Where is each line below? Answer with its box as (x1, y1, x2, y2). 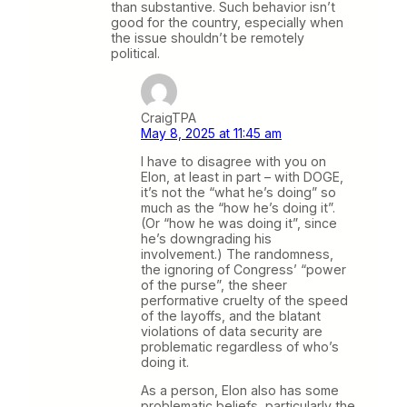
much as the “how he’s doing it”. (141, 199, 335, 215)
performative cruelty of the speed (141, 292, 348, 308)
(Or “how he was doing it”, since (141, 214, 337, 231)
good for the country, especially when (111, 14, 343, 30)
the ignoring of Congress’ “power (141, 261, 346, 277)
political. (111, 45, 160, 61)
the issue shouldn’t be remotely (111, 29, 304, 45)
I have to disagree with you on (141, 153, 326, 169)
